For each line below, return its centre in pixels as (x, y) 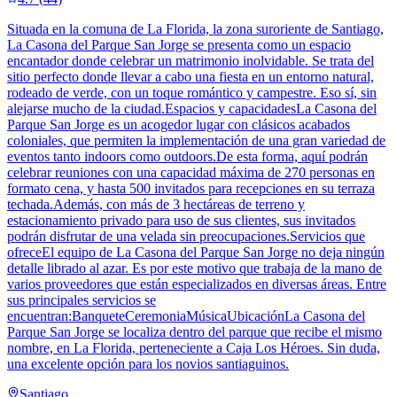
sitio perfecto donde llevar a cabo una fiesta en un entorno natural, (191, 76)
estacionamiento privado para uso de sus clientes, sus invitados (181, 220)
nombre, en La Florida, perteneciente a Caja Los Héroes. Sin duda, (194, 347)
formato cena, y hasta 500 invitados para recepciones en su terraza (191, 188)
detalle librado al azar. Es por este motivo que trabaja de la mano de (195, 268)
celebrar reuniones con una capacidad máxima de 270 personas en (191, 172)
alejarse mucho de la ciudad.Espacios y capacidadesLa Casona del (192, 108)
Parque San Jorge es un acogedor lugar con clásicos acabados (179, 124)
